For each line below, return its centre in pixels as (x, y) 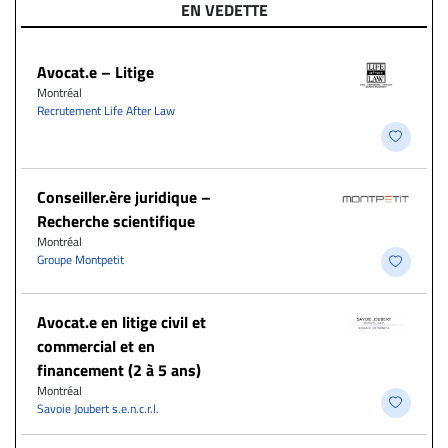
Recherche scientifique (116, 220)
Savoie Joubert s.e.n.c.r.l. (98, 408)
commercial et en (96, 345)
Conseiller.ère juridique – (124, 196)
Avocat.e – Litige (95, 71)
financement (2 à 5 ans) (119, 369)
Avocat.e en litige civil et (121, 321)
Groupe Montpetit (80, 259)
